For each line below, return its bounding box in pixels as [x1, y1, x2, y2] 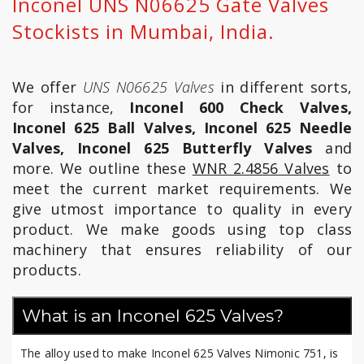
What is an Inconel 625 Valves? [22, 305, 284, 326]
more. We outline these [12, 158, 193, 178]
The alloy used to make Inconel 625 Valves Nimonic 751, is [20, 345, 339, 361]
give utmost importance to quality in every [12, 199, 352, 219]
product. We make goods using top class [12, 219, 352, 239]
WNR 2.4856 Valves [192, 158, 330, 178]
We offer [12, 77, 83, 97]
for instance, [12, 97, 130, 117]
